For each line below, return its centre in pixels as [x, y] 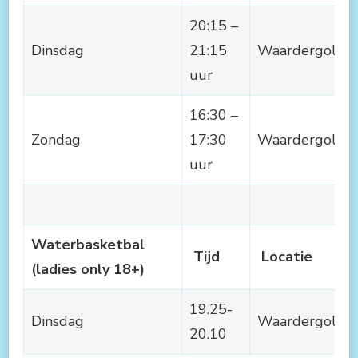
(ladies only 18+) [88, 269]
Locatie [285, 256]
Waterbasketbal [88, 244]
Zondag [58, 139]
